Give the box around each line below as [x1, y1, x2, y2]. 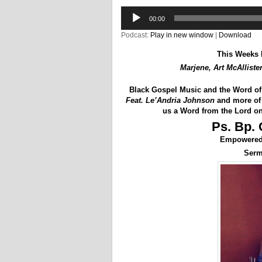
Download [219, 31, 251, 39]
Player [120, 18, 141, 26]
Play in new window [150, 31, 213, 39]
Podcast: [121, 31, 150, 39]
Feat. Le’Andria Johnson [126, 96, 215, 105]
